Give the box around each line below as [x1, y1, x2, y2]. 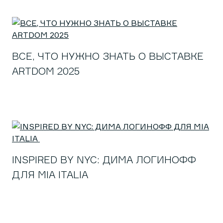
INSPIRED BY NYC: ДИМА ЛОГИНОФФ [12, 153, 196, 166]
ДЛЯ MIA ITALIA [12, 168, 91, 181]
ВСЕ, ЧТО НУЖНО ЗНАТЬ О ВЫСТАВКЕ [12, 50, 204, 62]
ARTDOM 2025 [12, 65, 80, 77]
